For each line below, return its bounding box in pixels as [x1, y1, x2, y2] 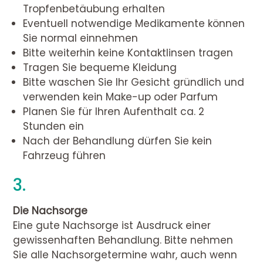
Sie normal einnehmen [23, 31, 139, 46]
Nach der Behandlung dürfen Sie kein [23, 134, 213, 149]
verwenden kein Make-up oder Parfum [23, 90, 218, 104]
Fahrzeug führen [23, 149, 106, 163]
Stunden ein [23, 119, 85, 134]
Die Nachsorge [13, 204, 88, 218]
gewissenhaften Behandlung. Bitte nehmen [13, 233, 234, 248]
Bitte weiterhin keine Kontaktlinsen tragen [23, 46, 234, 60]
